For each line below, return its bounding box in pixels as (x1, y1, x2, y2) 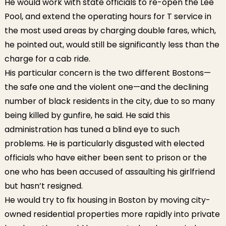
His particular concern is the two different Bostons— (4, 67, 211, 79)
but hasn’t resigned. (4, 180, 83, 192)
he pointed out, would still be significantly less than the (4, 39, 219, 50)
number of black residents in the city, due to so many (4, 95, 215, 107)
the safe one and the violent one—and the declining (4, 81, 208, 93)
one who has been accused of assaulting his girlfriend (4, 166, 215, 178)
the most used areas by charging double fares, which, (4, 25, 216, 36)
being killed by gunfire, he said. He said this (4, 109, 170, 121)
